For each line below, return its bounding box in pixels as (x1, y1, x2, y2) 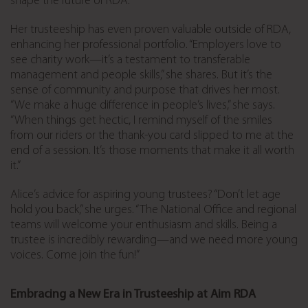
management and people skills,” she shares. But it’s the (10, 68, 272, 82)
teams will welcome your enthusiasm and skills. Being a (10, 218, 277, 232)
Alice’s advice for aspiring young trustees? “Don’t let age (10, 188, 280, 201)
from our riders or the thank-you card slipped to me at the (10, 129, 294, 142)
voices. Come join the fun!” (10, 248, 140, 262)
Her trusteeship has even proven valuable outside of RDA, (10, 23, 291, 36)
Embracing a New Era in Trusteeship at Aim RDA (10, 287, 256, 301)
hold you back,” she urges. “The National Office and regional (10, 203, 296, 217)
